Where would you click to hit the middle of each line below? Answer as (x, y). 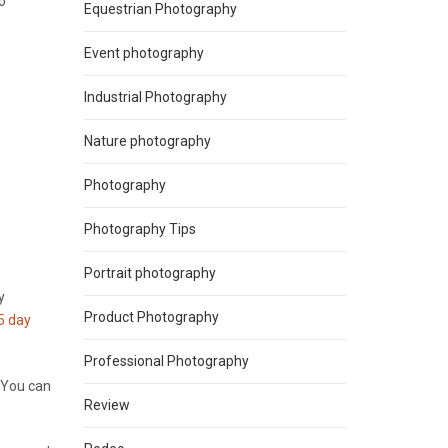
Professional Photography (166, 361)
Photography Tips (139, 229)
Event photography (143, 53)
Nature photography (147, 141)
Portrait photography (149, 273)
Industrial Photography (155, 97)
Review (106, 405)
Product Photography (151, 317)
